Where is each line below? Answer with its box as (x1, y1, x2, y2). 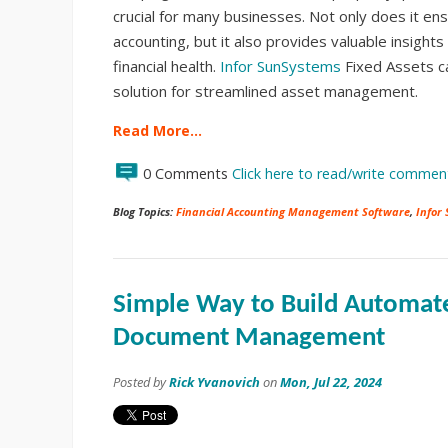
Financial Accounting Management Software (176, 203, 410, 219)
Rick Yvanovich (169, 372, 260, 391)
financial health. (113, 55, 220, 76)
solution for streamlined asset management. (113, 80, 418, 101)
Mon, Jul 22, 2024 (280, 372, 382, 391)
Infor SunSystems (220, 55, 341, 76)
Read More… (113, 120, 202, 140)
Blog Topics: (113, 203, 176, 219)
